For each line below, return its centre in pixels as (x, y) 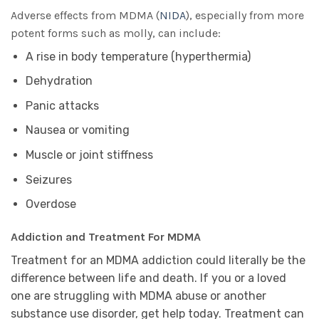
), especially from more (245, 15)
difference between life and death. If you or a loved (148, 278)
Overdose (51, 204)
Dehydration (59, 81)
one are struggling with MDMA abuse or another (138, 296)
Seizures (48, 179)
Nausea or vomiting (77, 130)
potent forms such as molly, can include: (116, 33)
